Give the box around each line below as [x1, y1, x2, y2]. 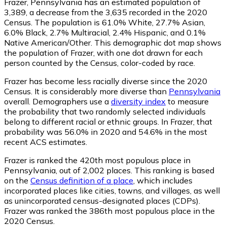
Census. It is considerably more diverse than [4, 86, 169, 96]
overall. [4, 96, 32, 106]
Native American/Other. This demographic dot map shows [4, 37, 221, 48]
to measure [166, 96, 209, 106]
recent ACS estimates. [4, 136, 87, 147]
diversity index [111, 96, 166, 106]
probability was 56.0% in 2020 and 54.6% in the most [4, 126, 207, 137]
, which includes [133, 175, 193, 185]
